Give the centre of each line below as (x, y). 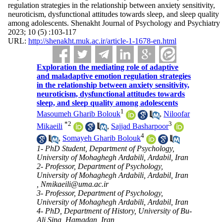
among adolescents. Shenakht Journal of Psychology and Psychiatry (114, 23)
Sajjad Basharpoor (140, 126)
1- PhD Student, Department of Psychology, (106, 148)
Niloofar (177, 114)
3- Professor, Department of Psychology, (100, 193)
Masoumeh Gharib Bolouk (79, 114)
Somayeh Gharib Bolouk (102, 138)
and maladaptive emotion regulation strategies (114, 76)
